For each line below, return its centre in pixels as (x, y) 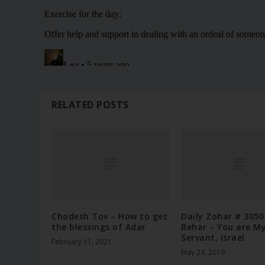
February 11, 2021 (82, 242)
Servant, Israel (213, 238)
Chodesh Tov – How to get (110, 216)
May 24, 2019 (203, 253)
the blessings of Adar (99, 227)
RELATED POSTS (90, 105)
